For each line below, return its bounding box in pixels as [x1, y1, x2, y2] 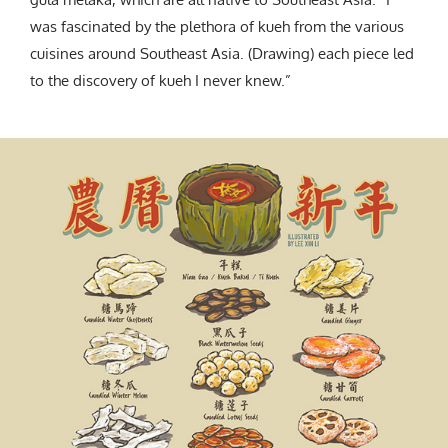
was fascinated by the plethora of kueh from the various [30, 16, 404, 36]
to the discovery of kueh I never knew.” [30, 70, 291, 90]
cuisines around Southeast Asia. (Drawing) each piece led [30, 43, 414, 63]
